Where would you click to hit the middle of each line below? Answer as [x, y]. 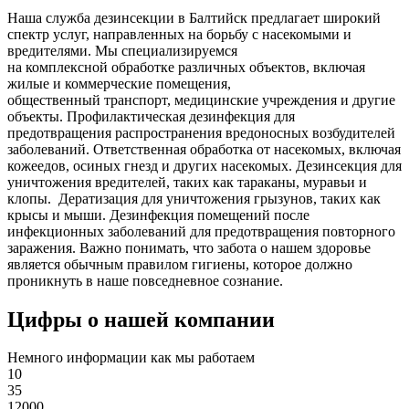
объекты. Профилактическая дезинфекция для [151, 116]
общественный [56, 100]
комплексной [67, 67]
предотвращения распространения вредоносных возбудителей [201, 132]
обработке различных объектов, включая [236, 67]
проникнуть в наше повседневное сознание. [145, 280]
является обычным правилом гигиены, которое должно [180, 264]
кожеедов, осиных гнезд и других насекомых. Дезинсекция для [204, 165]
